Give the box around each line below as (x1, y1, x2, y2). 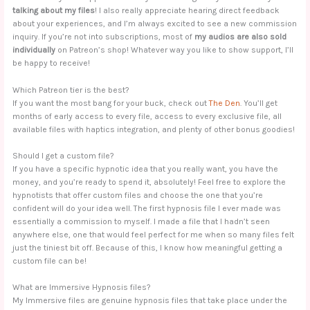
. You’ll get (240, 98, 278, 108)
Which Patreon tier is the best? (12, 84, 130, 95)
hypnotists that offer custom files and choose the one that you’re (12, 190, 264, 200)
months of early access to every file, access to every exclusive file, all (12, 111, 282, 121)
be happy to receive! (12, 58, 91, 69)
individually (12, 45, 56, 55)
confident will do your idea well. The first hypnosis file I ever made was (12, 203, 282, 213)
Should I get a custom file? (12, 150, 115, 161)
